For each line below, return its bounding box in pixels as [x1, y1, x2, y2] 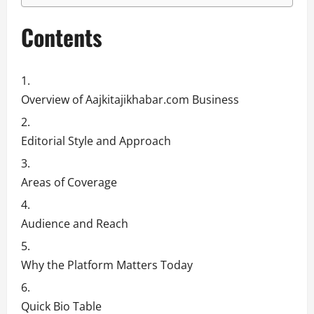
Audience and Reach [21, 215, 128, 231]
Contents [21, 20, 102, 54]
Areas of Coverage [21, 174, 117, 190]
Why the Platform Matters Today [21, 257, 193, 273]
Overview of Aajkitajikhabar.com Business [21, 91, 239, 107]
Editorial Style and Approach [21, 132, 171, 149]
